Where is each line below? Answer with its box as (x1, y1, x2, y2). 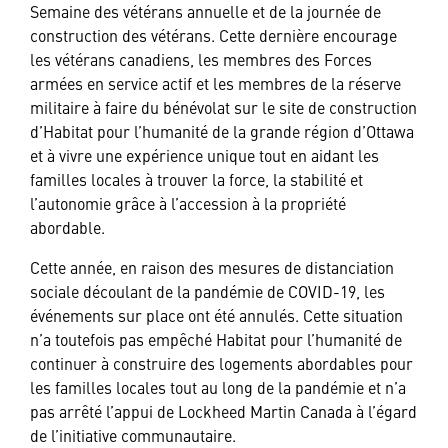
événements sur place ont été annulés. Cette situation (30, 303, 403, 326)
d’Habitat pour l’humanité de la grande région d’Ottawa (30, 119, 414, 142)
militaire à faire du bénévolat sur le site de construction (30, 95, 417, 118)
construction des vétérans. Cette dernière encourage (30, 23, 397, 46)
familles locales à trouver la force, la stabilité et (30, 167, 363, 190)
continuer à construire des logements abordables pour (30, 351, 413, 374)
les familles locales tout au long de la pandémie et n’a (30, 375, 406, 398)
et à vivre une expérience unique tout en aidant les (30, 143, 379, 166)
